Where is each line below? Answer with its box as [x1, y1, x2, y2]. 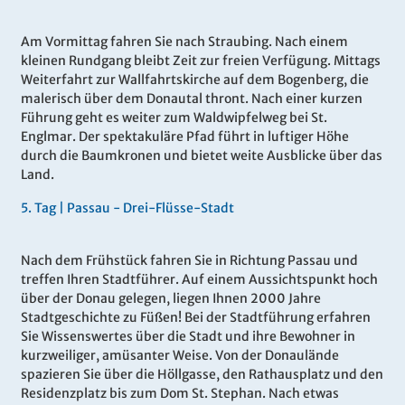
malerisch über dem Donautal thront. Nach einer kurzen [21, 90, 363, 108]
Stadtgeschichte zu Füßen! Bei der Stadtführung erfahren [21, 309, 371, 326]
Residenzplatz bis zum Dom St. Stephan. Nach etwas [21, 385, 339, 402]
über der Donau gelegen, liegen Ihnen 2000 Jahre [21, 290, 321, 307]
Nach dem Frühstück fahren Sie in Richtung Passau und [21, 252, 358, 269]
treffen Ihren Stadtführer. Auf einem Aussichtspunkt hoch [21, 271, 378, 288]
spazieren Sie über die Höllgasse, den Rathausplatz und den [21, 366, 383, 383]
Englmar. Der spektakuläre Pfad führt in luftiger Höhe [21, 128, 349, 146]
